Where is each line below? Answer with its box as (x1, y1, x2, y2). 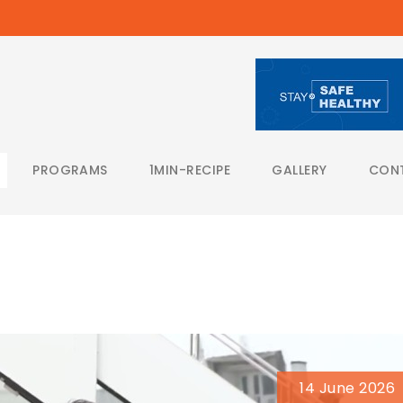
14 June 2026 (300, 378, 395, 399)
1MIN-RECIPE (148, 161, 231, 179)
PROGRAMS (32, 161, 108, 179)
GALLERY (272, 161, 327, 179)
